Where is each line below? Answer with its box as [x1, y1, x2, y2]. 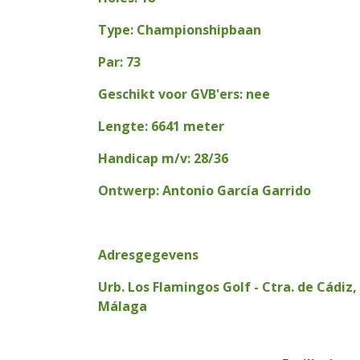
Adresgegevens [98, 246, 198, 264]
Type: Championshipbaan [98, 21, 261, 39]
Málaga [98, 297, 147, 316]
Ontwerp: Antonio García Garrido [98, 182, 311, 200]
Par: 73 [98, 53, 141, 72]
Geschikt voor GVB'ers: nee [98, 85, 270, 104]
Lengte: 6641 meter [98, 117, 224, 136]
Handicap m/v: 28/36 [98, 149, 228, 168]
